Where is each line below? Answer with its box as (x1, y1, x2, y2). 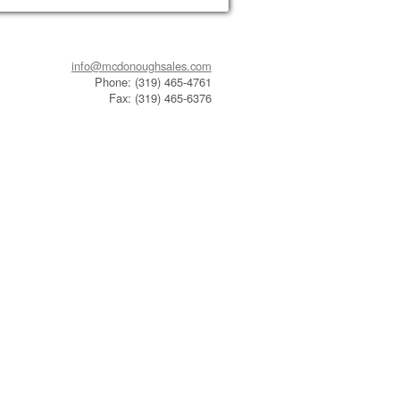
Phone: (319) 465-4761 (94, 72, 212, 90)
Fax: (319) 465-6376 (108, 88, 212, 106)
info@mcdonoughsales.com (71, 56, 212, 74)
